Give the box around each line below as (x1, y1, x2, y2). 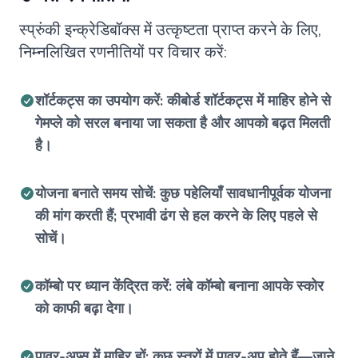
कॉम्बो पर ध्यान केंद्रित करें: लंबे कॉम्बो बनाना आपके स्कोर (35, 276, 324, 296)
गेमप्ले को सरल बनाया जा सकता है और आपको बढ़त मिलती (35, 113, 330, 133)
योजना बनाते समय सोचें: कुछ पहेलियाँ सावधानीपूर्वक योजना (35, 184, 331, 203)
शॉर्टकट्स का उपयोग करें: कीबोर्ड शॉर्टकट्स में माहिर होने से (35, 91, 331, 110)
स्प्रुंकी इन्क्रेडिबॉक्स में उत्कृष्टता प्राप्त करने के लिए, (19, 19, 321, 41)
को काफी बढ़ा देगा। (35, 299, 133, 318)
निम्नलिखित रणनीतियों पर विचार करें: (19, 42, 227, 63)
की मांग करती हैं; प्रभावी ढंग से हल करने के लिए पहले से (35, 206, 317, 225)
